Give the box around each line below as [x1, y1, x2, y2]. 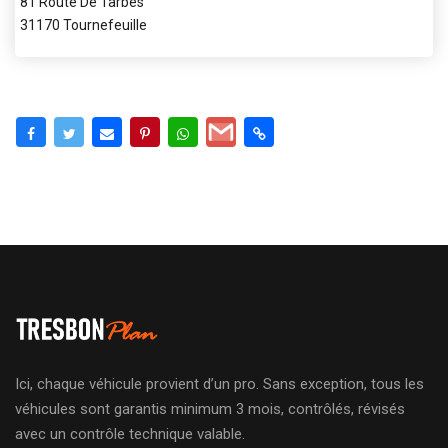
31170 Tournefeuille [20, 16, 147, 33]
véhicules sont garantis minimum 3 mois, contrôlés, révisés [15, 399, 405, 418]
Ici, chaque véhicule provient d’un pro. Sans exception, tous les [15, 374, 424, 393]
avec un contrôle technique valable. [15, 424, 245, 443]
